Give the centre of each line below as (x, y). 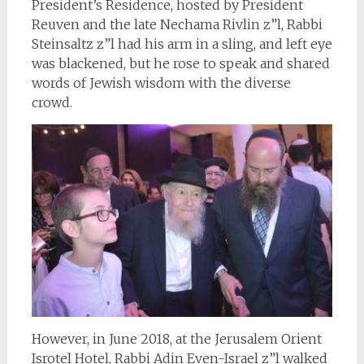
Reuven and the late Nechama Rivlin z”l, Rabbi (177, 25)
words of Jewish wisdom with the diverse (161, 83)
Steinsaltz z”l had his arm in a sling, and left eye (182, 44)
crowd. (52, 103)
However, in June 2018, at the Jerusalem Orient (176, 338)
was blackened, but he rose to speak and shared (180, 64)
